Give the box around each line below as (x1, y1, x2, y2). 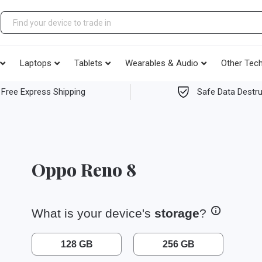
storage (154, 206, 199, 220)
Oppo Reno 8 (32, 158, 136, 182)
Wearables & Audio (125, 58, 198, 68)
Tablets (74, 58, 102, 68)
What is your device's (32, 206, 154, 220)
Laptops (20, 58, 51, 68)
